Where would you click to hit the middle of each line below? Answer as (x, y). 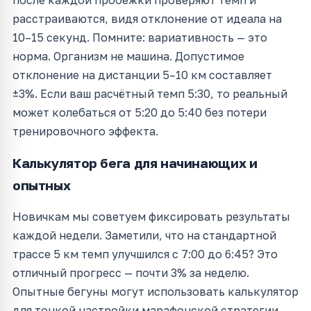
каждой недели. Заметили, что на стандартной (144, 236)
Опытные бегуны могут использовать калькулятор (155, 292)
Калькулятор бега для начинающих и (135, 163)
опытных (42, 185)
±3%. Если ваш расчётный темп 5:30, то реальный (150, 94)
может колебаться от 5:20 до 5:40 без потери (140, 113)
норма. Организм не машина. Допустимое (128, 57)
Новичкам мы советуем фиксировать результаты (151, 217)
